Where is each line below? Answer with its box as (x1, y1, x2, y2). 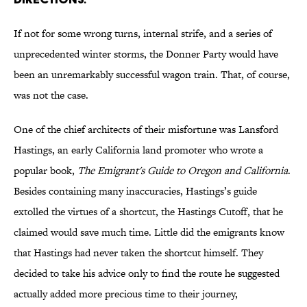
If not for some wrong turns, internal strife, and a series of (14, 26, 272, 41)
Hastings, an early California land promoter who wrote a (14, 143, 263, 158)
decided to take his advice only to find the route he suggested (14, 266, 280, 281)
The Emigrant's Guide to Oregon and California (77, 163, 288, 178)
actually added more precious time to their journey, (14, 286, 238, 302)
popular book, (14, 163, 77, 178)
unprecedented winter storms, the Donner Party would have (14, 47, 278, 62)
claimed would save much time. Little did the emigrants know (14, 225, 284, 240)
